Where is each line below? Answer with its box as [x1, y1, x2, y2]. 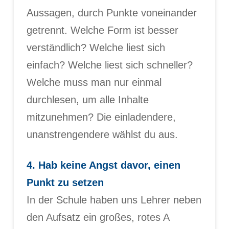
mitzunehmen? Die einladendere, [26, 111, 176, 123]
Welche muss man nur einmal [26, 76, 162, 88]
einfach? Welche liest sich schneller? [26, 59, 193, 71]
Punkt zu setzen [26, 177, 104, 188]
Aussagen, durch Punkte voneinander [26, 7, 197, 18]
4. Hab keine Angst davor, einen [26, 159, 180, 171]
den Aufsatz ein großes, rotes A [26, 212, 169, 223]
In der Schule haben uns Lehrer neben [26, 194, 201, 205]
